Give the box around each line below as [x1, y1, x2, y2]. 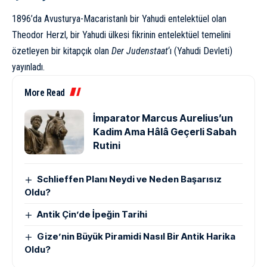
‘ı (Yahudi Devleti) [168, 45, 232, 57]
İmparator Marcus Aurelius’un [93, 112, 233, 125]
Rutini [93, 139, 120, 152]
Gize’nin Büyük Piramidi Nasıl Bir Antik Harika [37, 231, 236, 243]
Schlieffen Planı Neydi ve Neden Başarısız [37, 173, 222, 185]
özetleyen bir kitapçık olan [12, 45, 111, 57]
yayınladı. [12, 61, 45, 73]
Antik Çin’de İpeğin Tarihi [37, 209, 148, 221]
